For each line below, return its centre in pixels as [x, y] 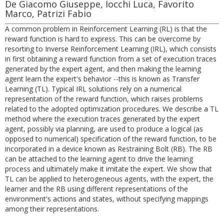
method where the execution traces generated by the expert [102, 119]
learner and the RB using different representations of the [96, 189]
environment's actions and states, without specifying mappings [107, 199]
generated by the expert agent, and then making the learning [103, 69]
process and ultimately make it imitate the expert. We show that [108, 169]
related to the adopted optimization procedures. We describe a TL [112, 109]
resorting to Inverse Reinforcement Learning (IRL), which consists [111, 49]
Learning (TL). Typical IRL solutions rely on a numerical [93, 89]
